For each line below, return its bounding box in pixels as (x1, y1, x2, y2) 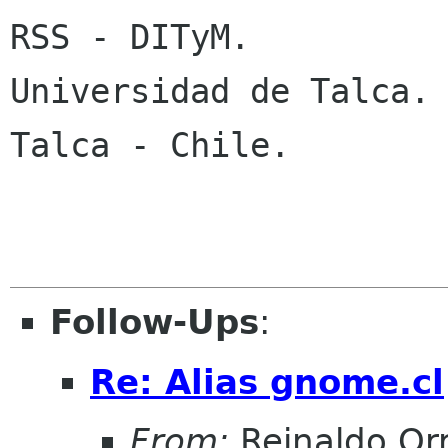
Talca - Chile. (10, 125, 290, 166)
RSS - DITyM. (10, 17, 250, 58)
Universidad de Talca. (10, 71, 430, 112)
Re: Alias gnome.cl (90, 361, 444, 402)
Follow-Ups (50, 302, 259, 343)
